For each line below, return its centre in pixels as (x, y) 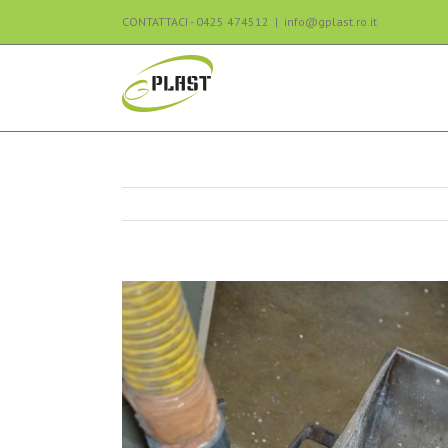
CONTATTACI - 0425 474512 (195, 21)
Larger (138, 308)
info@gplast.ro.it (330, 21)
